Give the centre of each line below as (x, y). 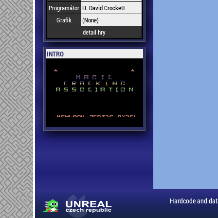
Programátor (64, 8)
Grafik (64, 20)
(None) (90, 20)
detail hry (94, 32)
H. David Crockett (103, 8)
